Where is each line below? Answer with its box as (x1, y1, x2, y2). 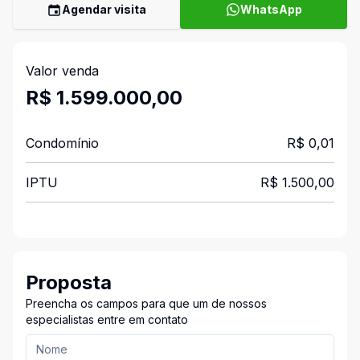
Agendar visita (62, 2, 146, 16)
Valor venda (26, 63, 99, 79)
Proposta (26, 271, 112, 294)
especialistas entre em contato (26, 313, 188, 326)
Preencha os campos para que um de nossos (26, 297, 267, 310)
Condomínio (26, 135, 99, 151)
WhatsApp (239, 2, 302, 16)
